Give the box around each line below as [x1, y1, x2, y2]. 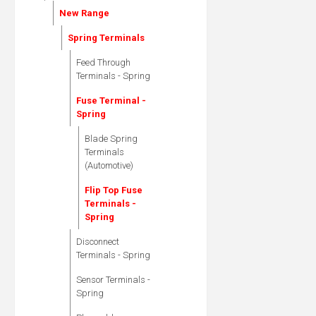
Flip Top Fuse [85, 185, 142, 196]
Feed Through [76, 57, 130, 68]
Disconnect [76, 236, 119, 248]
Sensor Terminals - [76, 274, 150, 286]
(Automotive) [85, 160, 133, 171]
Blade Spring [85, 133, 138, 145]
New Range [59, 8, 109, 19]
